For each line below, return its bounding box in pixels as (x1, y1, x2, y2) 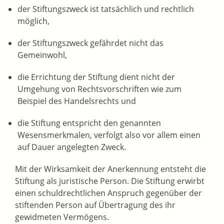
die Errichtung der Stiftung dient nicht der (17, 71, 175, 83)
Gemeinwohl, (17, 49, 67, 61)
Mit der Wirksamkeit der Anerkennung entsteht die (15, 163, 206, 175)
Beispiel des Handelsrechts (17, 95, 119, 107)
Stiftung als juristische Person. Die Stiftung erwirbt (15, 175, 204, 187)
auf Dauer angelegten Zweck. (17, 141, 126, 153)
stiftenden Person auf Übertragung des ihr (15, 199, 175, 211)
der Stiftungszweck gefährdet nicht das (17, 37, 163, 49)
